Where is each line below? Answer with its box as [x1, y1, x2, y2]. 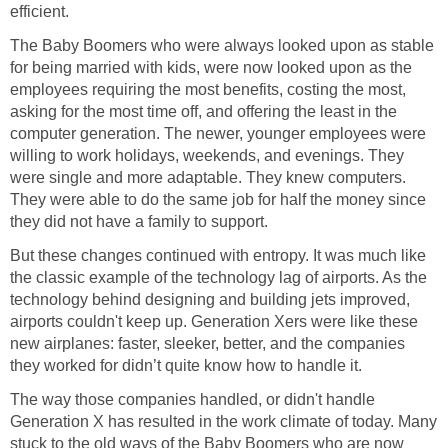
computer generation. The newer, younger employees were [10, 125, 426, 143]
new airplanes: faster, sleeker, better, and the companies [10, 335, 405, 353]
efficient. [10, 3, 69, 21]
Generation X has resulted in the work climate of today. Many [10, 413, 437, 431]
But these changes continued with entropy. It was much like [10, 247, 426, 265]
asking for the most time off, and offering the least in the [10, 103, 397, 121]
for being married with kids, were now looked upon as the [10, 59, 412, 77]
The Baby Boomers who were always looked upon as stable [10, 37, 434, 55]
